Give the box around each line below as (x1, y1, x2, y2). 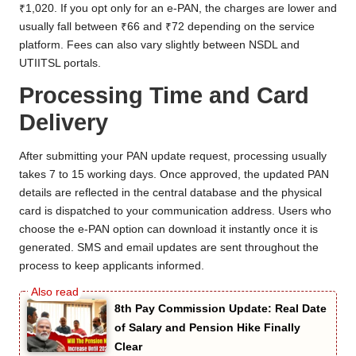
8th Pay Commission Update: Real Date (114, 302, 327, 315)
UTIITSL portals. (19, 56, 101, 69)
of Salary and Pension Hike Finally (114, 321, 300, 335)
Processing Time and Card (19, 82, 309, 108)
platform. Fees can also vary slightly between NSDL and (19, 38, 300, 51)
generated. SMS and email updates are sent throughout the (19, 242, 319, 254)
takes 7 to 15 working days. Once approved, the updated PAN (19, 168, 329, 181)
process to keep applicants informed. (19, 260, 204, 273)
